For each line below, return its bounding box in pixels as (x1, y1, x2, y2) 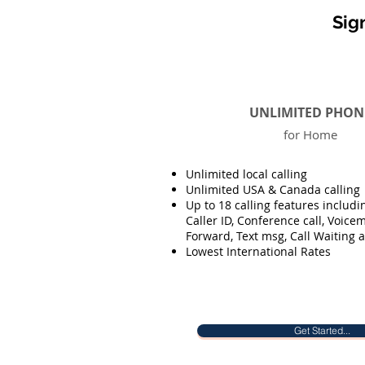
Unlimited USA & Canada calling (186, 182, 360, 197)
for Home (284, 126, 337, 143)
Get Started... (293, 324, 350, 336)
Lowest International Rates (186, 244, 331, 259)
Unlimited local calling (186, 166, 307, 182)
